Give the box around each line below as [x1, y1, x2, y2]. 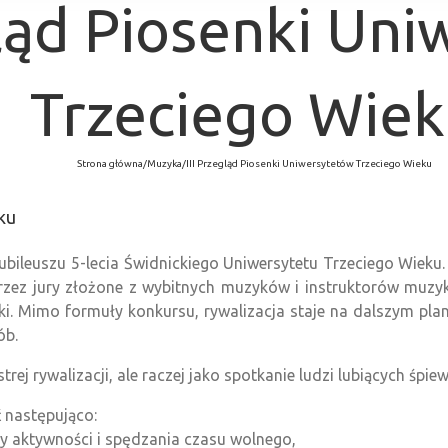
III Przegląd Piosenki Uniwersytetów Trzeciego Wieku [185, 157, 432, 169]
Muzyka [146, 157, 182, 169]
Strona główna [76, 157, 143, 169]
